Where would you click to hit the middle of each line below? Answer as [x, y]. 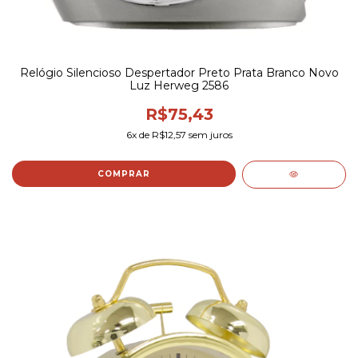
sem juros [209, 135]
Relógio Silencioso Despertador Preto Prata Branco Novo [179, 73]
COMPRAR [123, 174]
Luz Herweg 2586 [179, 86]
